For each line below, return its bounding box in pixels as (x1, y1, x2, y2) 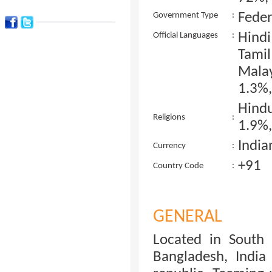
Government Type (153, 11, 218, 20)
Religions (153, 113, 185, 122)
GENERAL (153, 208, 222, 226)
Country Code (153, 161, 203, 171)
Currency (153, 141, 186, 151)
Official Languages (153, 31, 218, 40)
